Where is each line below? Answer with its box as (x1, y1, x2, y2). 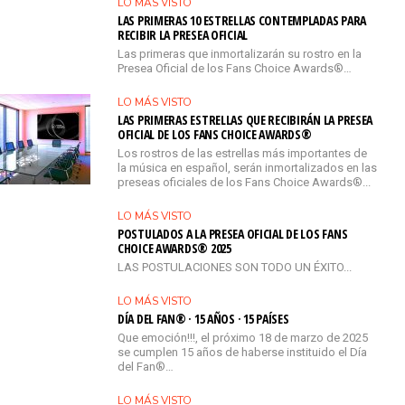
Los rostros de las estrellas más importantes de (118, 146, 367, 160)
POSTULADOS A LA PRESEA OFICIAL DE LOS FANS (118, 224, 348, 242)
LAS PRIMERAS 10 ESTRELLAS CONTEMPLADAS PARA (118, 11, 366, 29)
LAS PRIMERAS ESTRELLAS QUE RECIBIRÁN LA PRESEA (118, 110, 373, 128)
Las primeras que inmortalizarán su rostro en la (118, 46, 362, 61)
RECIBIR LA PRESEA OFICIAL (118, 25, 249, 43)
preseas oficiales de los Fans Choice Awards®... (118, 174, 371, 189)
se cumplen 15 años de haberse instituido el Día (118, 344, 367, 359)
